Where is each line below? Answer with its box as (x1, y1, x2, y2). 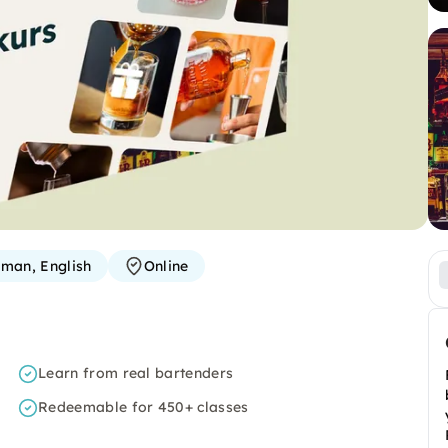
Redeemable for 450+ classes (38, 398, 249, 416)
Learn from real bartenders (38, 364, 234, 382)
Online (143, 257, 189, 275)
